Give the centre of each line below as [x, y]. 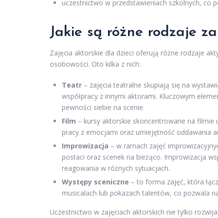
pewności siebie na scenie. [103, 107]
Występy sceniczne [95, 182]
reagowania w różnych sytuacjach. [116, 168]
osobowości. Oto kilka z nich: [95, 64]
